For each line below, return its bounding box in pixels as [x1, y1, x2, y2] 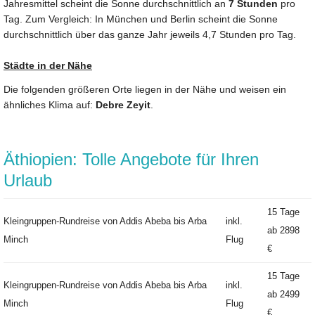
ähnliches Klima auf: [4, 98, 96, 110]
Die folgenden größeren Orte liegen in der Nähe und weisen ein [4, 83, 286, 95]
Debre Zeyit [96, 98, 150, 110]
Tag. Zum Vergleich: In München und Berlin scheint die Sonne [4, 13, 278, 25]
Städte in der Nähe [4, 59, 92, 71]
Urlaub [4, 170, 52, 190]
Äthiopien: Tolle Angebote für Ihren [4, 149, 259, 169]
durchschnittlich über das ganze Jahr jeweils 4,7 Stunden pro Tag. [4, 28, 296, 40]
